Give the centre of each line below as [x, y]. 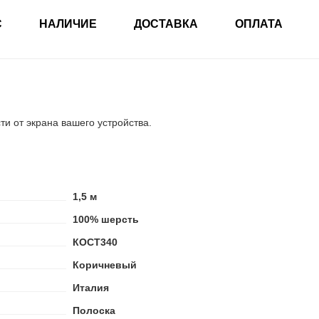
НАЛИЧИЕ [68, 24]
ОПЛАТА [259, 24]
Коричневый [104, 265]
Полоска [94, 310]
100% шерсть [105, 219]
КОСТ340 [95, 242]
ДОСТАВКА [166, 24]
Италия [90, 288]
